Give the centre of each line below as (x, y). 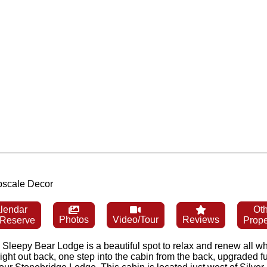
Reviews (201, 219)
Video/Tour (135, 219)
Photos (74, 219)
